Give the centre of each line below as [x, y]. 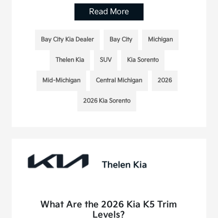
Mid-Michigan [61, 80]
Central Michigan [119, 80]
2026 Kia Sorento [107, 101]
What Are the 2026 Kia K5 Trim [109, 204]
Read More [109, 12]
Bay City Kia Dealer [68, 39]
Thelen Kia [70, 60]
